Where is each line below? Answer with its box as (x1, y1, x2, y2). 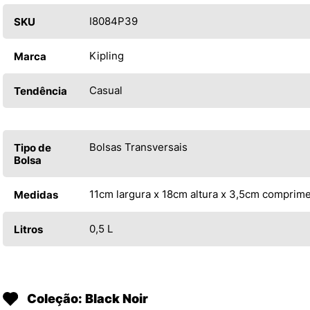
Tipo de (14, 141, 51, 155)
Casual (89, 84, 122, 98)
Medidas (14, 188, 58, 202)
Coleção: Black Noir (27, 291, 148, 307)
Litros (14, 223, 43, 237)
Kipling (89, 49, 124, 63)
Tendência (14, 84, 67, 98)
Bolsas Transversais (89, 140, 188, 154)
